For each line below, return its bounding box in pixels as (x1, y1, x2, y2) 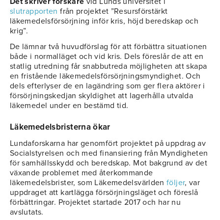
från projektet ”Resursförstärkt (57, 6, 168, 17)
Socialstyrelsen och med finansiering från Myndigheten (10, 148, 208, 159)
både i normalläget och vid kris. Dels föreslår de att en (10, 52, 204, 62)
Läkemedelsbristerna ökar (10, 122, 110, 133)
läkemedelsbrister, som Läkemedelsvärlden (10, 178, 167, 188)
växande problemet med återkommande (10, 168, 153, 178)
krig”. (10, 26, 28, 36)
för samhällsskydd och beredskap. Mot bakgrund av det (10, 158, 208, 168)
